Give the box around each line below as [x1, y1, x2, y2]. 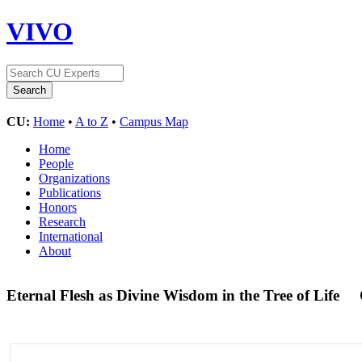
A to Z [75, 114, 108, 128]
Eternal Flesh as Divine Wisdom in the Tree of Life [6, 286, 343, 304]
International [39, 229, 103, 243]
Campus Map [120, 114, 188, 128]
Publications [39, 185, 101, 200]
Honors [39, 200, 77, 214]
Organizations [39, 170, 110, 185]
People [39, 156, 74, 170]
